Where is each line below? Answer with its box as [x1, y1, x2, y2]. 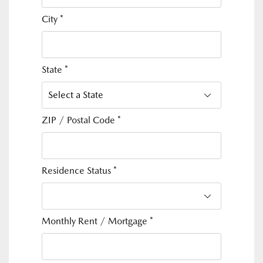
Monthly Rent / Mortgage [42, 215, 150, 227]
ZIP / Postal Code [42, 114, 117, 126]
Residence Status [42, 165, 113, 176]
